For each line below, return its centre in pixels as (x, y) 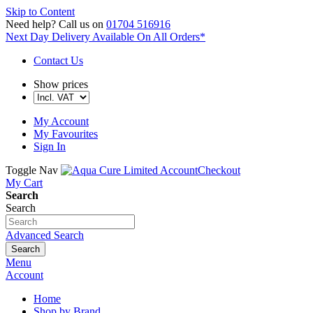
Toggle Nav (32, 170)
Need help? (31, 24)
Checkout (219, 170)
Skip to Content (40, 12)
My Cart (24, 183)
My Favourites (66, 134)
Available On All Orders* (149, 37)
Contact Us (58, 60)
